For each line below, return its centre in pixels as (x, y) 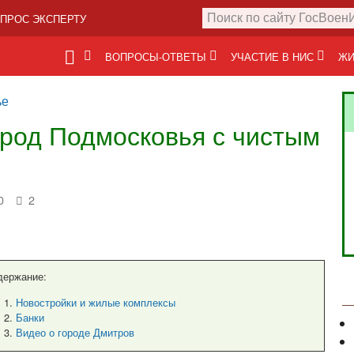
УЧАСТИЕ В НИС (272, 56)
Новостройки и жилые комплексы (95, 302)
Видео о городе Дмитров (75, 332)
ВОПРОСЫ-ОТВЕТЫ (156, 56)
